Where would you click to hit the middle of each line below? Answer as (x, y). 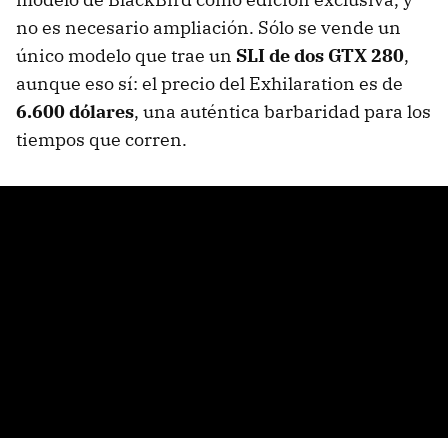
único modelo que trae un (126, 55)
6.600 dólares (75, 111)
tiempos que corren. (101, 139)
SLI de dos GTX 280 (320, 55)
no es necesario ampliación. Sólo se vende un (208, 27)
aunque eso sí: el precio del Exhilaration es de (209, 83)
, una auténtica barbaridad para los (282, 111)
